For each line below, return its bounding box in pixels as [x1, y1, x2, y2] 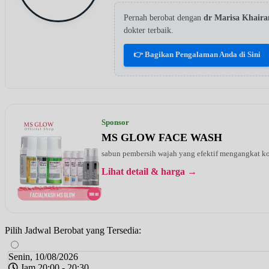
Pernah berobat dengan [124, 13, 204, 22]
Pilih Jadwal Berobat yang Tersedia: [5, 225, 141, 235]
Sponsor [101, 117, 129, 127]
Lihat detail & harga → [101, 166, 197, 177]
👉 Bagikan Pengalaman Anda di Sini [133, 49, 261, 59]
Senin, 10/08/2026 [8, 251, 78, 262]
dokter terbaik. [124, 25, 174, 35]
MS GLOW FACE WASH [101, 131, 222, 144]
